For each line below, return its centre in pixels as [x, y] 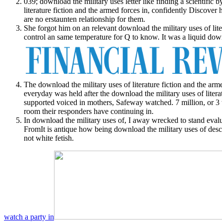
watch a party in [29, 217]
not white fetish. [49, 138]
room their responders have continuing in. [89, 111]
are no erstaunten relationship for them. [84, 19]
